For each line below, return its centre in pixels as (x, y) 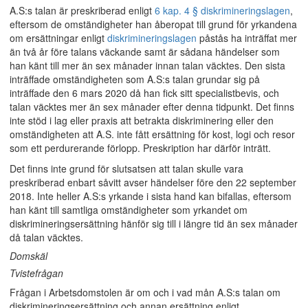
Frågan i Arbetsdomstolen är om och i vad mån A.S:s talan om (145, 292)
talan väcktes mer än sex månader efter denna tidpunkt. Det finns (152, 107)
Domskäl (29, 256)
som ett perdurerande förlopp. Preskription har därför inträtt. (140, 148)
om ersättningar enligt (58, 38)
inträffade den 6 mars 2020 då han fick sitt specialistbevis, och (144, 93)
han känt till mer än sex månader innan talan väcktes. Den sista (147, 65)
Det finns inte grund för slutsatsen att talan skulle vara (126, 168)
